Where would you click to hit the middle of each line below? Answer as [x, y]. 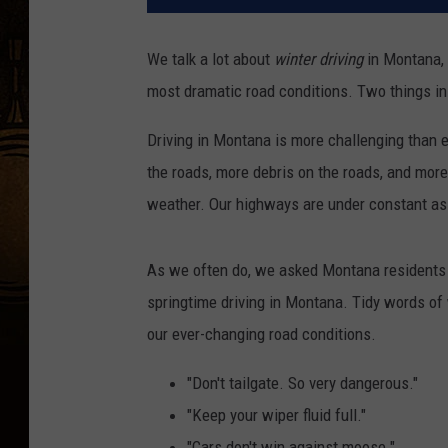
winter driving [318, 59]
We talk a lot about [210, 59]
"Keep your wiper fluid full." [276, 415]
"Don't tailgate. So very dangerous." [302, 383]
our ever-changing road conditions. [261, 334]
